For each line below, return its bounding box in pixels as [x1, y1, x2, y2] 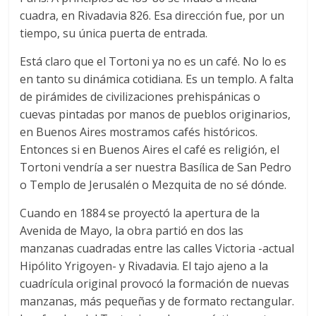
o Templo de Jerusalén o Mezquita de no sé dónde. [20, 176, 287, 193]
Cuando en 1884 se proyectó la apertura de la [20, 205, 260, 221]
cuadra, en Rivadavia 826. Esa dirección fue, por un [20, 7, 285, 23]
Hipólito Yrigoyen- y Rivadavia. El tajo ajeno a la [20, 257, 269, 274]
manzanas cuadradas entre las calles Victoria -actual [20, 240, 295, 256]
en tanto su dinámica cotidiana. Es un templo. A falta [20, 71, 294, 87]
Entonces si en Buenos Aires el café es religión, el [20, 141, 280, 157]
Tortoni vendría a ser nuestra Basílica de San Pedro [20, 159, 292, 175]
